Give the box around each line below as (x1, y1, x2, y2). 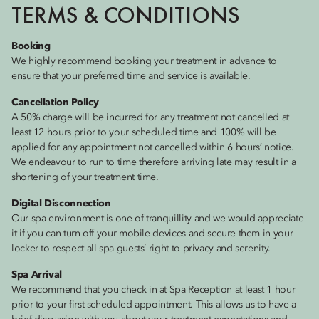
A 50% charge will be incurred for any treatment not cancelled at (11, 113, 289, 122)
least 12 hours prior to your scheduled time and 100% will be (11, 127, 276, 137)
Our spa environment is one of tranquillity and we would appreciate (11, 214, 304, 224)
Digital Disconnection (11, 199, 111, 209)
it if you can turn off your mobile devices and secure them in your (11, 229, 293, 239)
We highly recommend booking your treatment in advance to (11, 56, 277, 66)
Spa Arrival (11, 270, 63, 280)
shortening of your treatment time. (11, 172, 159, 182)
